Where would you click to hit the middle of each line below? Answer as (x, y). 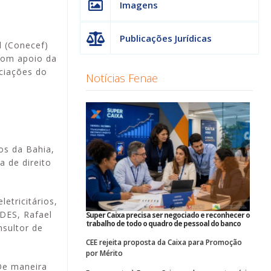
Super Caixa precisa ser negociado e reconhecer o (168, 215)
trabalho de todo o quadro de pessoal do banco (163, 224)
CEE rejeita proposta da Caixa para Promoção (164, 243)
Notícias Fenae (122, 78)
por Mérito (104, 253)
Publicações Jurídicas (166, 38)
